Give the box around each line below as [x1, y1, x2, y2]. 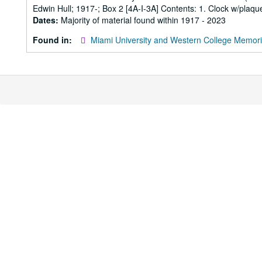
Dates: [33, 14, 61, 26]
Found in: [33, 34, 74, 46]
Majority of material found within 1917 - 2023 [61, 14, 226, 26]
